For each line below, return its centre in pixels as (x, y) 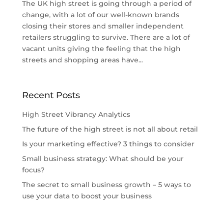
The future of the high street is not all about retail (110, 129)
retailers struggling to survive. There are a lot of (106, 37)
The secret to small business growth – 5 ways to (106, 184)
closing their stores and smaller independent (103, 26)
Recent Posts (51, 95)
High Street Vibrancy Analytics (76, 114)
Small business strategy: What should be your (103, 158)
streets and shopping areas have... (82, 60)
